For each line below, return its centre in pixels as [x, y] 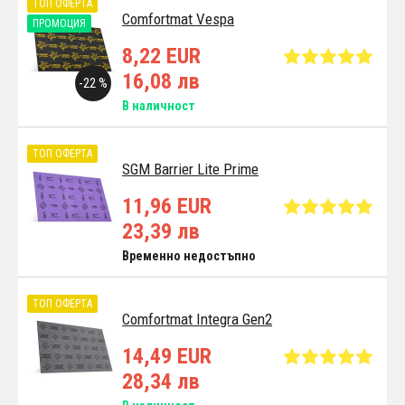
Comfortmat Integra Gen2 [197, 319]
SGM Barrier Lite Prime [190, 169]
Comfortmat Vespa [178, 19]
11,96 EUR [167, 206]
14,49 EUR [167, 356]
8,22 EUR [161, 56]
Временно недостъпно [189, 255]
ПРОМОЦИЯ [59, 24]
